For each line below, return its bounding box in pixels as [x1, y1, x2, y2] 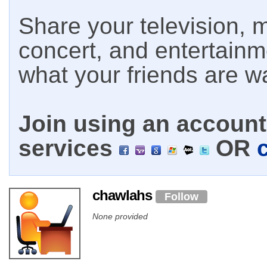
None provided [92, 211, 148, 221]
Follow [164, 190, 198, 203]
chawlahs [92, 187, 156, 203]
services [18, 135, 119, 161]
